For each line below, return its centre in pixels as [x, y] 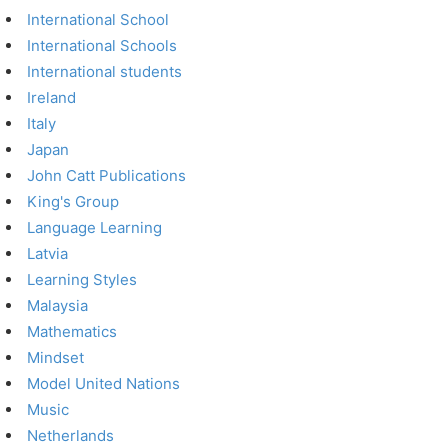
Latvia [48, 253]
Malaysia [58, 305]
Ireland [52, 97]
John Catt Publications [107, 175]
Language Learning [95, 227]
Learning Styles [82, 279]
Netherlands [71, 435]
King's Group [73, 201]
